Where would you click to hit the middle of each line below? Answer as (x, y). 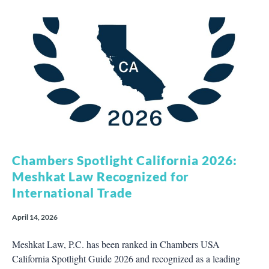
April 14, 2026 (35, 217)
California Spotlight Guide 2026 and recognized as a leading (126, 258)
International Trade (72, 192)
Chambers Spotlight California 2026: (125, 160)
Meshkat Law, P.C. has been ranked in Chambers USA (116, 244)
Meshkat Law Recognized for (101, 176)
